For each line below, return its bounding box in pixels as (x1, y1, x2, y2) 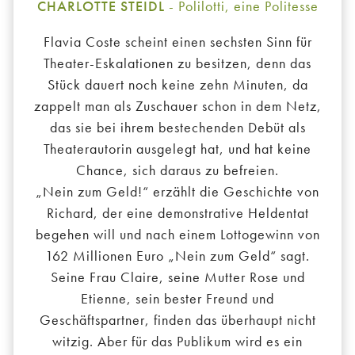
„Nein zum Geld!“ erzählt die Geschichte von (36, 182, 319, 201)
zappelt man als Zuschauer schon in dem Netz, (33, 97, 322, 116)
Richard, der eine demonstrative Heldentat (46, 204, 309, 223)
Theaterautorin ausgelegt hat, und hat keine (44, 139, 311, 158)
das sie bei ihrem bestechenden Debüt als (49, 118, 306, 137)
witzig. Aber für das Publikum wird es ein (52, 332, 303, 351)
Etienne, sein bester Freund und (81, 289, 274, 308)
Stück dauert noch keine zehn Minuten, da (47, 75, 308, 94)
